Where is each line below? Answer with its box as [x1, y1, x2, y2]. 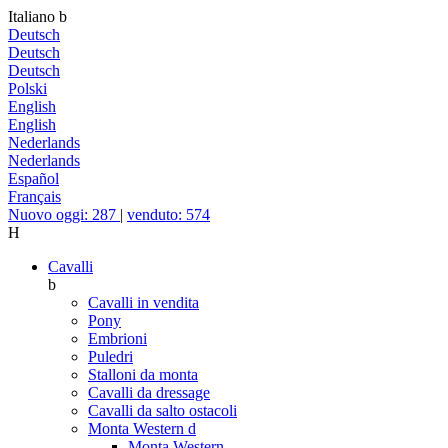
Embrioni [88, 330, 147, 347]
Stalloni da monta [88, 366, 198, 383]
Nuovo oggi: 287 [8, 206, 120, 223]
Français [8, 188, 61, 205]
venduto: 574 [127, 206, 210, 223]
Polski [8, 80, 47, 97]
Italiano [8, 8, 59, 25]
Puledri [88, 348, 133, 365]
